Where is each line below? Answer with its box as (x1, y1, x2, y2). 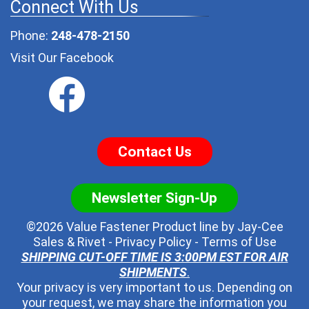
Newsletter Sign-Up (92, 189, 217, 206)
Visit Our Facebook (10, 50, 114, 65)
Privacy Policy (114, 234, 192, 249)
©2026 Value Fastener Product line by (26, 219, 237, 234)
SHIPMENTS (119, 264, 187, 279)
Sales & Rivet (32, 234, 106, 249)
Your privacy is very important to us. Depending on (17, 279, 292, 295)
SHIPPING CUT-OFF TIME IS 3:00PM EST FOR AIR (21, 249, 288, 264)
